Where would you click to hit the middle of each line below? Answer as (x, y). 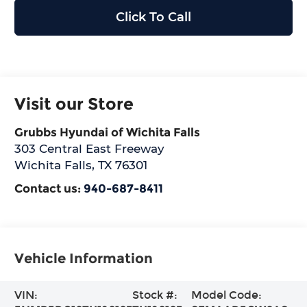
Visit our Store (74, 104)
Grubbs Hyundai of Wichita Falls (108, 132)
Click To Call (153, 17)
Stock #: (155, 295)
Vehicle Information (84, 259)
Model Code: (226, 295)
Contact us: (49, 188)
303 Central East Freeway (90, 149)
